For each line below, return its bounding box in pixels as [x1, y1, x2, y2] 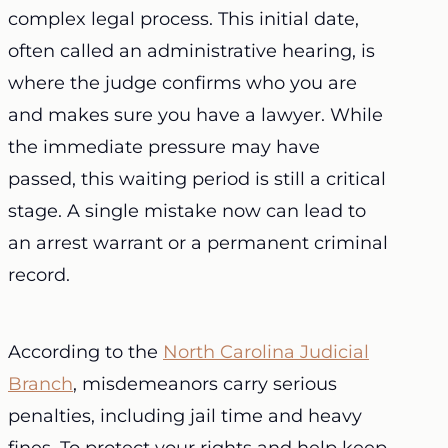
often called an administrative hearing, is [8, 40, 375, 62]
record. [8, 264, 75, 286]
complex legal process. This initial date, [8, 8, 359, 30]
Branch [8, 373, 73, 395]
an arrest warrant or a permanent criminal [8, 232, 388, 254]
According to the [8, 341, 163, 363]
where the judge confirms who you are [8, 72, 357, 94]
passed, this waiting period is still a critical [8, 168, 386, 190]
